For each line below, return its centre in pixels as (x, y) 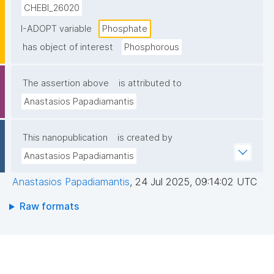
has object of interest (68, 47)
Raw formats (49, 206)
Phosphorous (152, 47)
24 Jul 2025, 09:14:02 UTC (196, 182)
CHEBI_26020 (52, 8)
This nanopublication (65, 138)
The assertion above (66, 83)
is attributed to (150, 83)
